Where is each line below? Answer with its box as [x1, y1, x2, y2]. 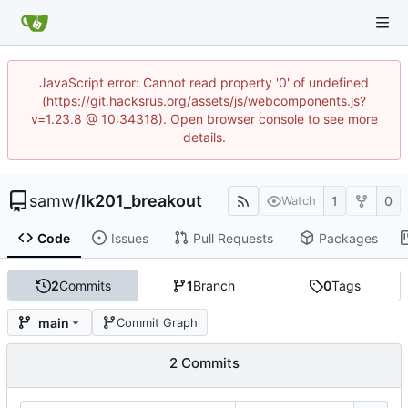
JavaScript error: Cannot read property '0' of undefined [39, 75, 369, 90]
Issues [110, 229, 148, 246]
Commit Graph [117, 314, 198, 330]
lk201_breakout [81, 190, 202, 210]
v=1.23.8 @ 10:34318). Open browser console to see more [30, 111, 378, 127]
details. [182, 129, 226, 145]
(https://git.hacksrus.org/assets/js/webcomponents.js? [42, 93, 366, 108]
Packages [318, 229, 378, 246]
